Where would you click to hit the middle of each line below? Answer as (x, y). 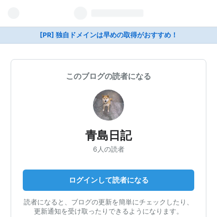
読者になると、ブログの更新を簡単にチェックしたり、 (108, 201)
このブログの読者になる (108, 76)
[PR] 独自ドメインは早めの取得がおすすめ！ (108, 35)
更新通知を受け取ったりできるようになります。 (108, 211)
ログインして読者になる (108, 180)
